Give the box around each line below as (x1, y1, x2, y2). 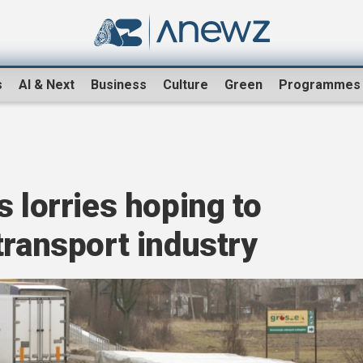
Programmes (279, 77, 361, 93)
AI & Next (19, 77, 75, 93)
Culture (163, 77, 208, 93)
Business (91, 77, 147, 93)
